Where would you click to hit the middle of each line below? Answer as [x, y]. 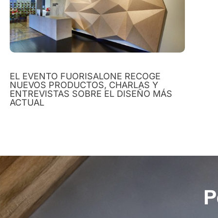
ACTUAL [27, 102]
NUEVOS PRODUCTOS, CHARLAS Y [84, 85]
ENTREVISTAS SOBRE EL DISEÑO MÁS [91, 93]
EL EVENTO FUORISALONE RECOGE [85, 76]
